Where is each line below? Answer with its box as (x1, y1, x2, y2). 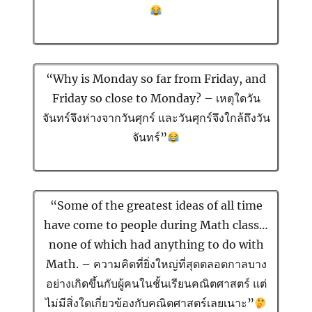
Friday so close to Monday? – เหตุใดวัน (52, 91, 260, 106)
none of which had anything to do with (48, 237, 264, 252)
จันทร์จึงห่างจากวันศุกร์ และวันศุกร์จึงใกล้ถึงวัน (42, 111, 270, 125)
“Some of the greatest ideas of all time (49, 198, 263, 213)
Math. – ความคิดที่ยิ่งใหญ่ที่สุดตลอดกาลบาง (45, 257, 267, 272)
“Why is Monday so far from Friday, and (46, 72, 266, 86)
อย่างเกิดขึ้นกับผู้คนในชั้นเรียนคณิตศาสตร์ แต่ (45, 276, 267, 291)
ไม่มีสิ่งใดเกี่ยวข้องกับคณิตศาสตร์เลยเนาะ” (45, 296, 254, 311)
